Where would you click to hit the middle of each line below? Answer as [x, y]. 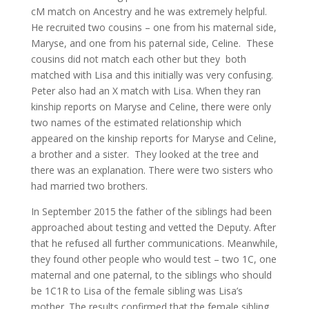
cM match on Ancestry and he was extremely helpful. [149, 11]
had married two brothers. [89, 186]
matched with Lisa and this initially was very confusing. [152, 75]
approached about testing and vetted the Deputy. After [153, 227]
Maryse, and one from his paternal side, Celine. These [152, 43]
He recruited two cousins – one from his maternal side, [153, 27]
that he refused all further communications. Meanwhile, [154, 243]
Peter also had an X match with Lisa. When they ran [146, 91]
